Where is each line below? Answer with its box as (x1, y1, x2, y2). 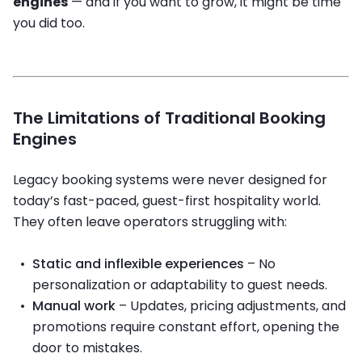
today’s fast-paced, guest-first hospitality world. (13, 192, 321, 211)
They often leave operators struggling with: (13, 213, 287, 232)
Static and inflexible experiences (32, 254, 244, 273)
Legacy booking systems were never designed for (13, 170, 327, 190)
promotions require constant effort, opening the (32, 317, 339, 336)
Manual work (32, 296, 116, 315)
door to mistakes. (32, 338, 142, 357)
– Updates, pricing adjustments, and (116, 296, 346, 315)
